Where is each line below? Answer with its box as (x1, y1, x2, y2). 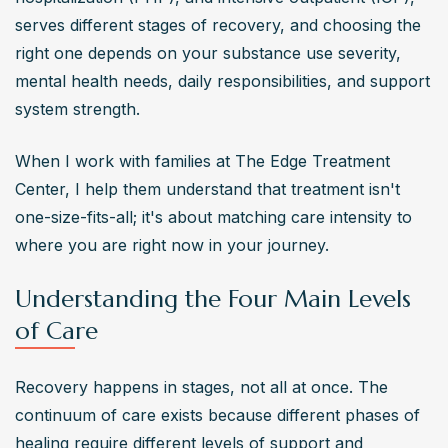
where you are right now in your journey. (15, 234, 329, 255)
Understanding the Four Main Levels (15, 283, 411, 314)
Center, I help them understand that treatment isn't (15, 178, 400, 199)
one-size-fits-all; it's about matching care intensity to (15, 206, 412, 227)
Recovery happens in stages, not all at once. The (15, 376, 388, 397)
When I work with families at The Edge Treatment (15, 150, 390, 171)
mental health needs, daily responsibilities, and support (15, 70, 430, 91)
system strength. (15, 98, 140, 119)
